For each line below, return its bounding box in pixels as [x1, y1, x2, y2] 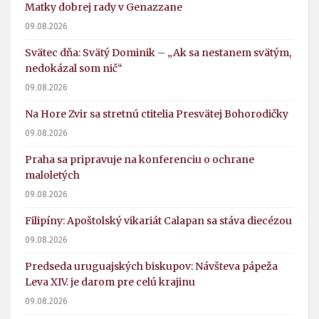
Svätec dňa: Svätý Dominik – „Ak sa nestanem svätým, [25, 46, 291, 60]
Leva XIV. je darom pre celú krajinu [25, 276, 195, 289]
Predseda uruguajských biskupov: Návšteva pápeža [25, 260, 278, 273]
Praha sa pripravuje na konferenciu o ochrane [25, 153, 254, 167]
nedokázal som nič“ [25, 62, 122, 75]
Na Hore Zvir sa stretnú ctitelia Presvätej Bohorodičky [25, 108, 288, 121]
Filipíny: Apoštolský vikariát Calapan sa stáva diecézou [25, 214, 292, 228]
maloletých [25, 169, 80, 182]
